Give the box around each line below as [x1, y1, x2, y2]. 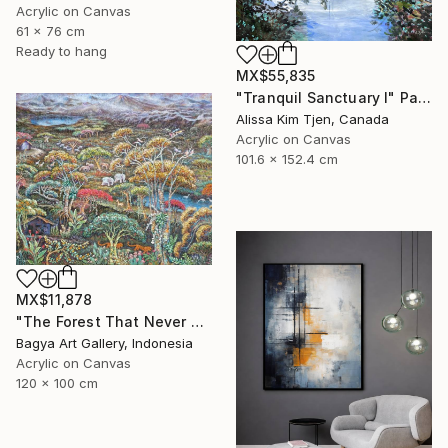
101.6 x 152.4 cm [236, 151, 338, 168]
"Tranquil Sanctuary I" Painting [418, 89, 432, 107]
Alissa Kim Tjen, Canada [236, 111, 389, 128]
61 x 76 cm [16, 23, 85, 40]
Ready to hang [16, 43, 107, 60]
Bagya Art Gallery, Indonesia [16, 334, 193, 351]
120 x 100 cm [16, 374, 98, 391]
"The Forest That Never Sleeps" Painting [190, 312, 204, 330]
